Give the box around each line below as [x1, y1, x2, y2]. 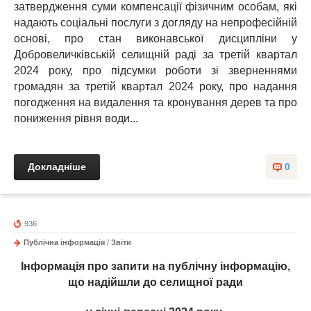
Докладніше [28, 161, 86, 172]
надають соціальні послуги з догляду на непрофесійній [14, 17, 297, 28]
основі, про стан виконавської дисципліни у [14, 33, 297, 44]
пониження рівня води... [14, 112, 138, 124]
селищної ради [160, 276, 243, 288]
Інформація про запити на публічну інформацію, [21, 260, 290, 272]
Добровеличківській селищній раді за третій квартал [14, 49, 297, 60]
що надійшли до [68, 276, 160, 288]
